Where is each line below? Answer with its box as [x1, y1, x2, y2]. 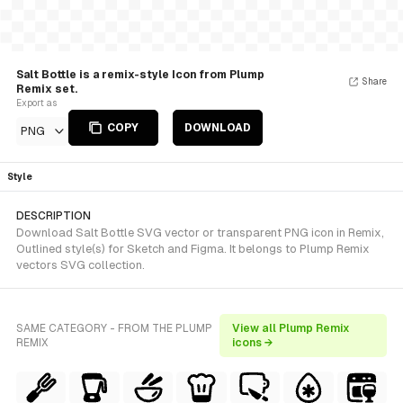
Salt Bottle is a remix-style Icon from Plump [16, 68, 264, 81]
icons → [231, 336, 273, 349]
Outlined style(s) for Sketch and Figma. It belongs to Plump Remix [16, 242, 370, 255]
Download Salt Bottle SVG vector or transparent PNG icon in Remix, [16, 226, 384, 239]
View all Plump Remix [231, 322, 350, 335]
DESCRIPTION [16, 210, 91, 222]
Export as [16, 98, 57, 108]
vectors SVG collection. [16, 258, 145, 272]
